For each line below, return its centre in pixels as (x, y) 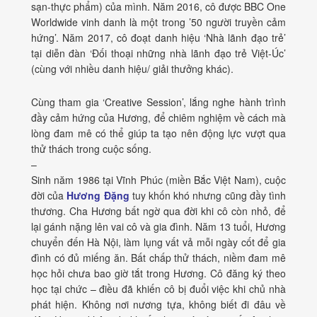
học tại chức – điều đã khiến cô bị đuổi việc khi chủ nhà (158, 289)
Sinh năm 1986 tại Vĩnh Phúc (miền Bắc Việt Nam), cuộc (158, 180)
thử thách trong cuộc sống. (91, 149)
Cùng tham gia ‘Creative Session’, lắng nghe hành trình (158, 102)
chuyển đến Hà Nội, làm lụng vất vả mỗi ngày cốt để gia (158, 242)
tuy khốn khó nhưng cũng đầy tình (208, 196)
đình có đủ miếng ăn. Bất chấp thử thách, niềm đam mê (158, 258)
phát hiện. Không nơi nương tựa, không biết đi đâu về (158, 305)
